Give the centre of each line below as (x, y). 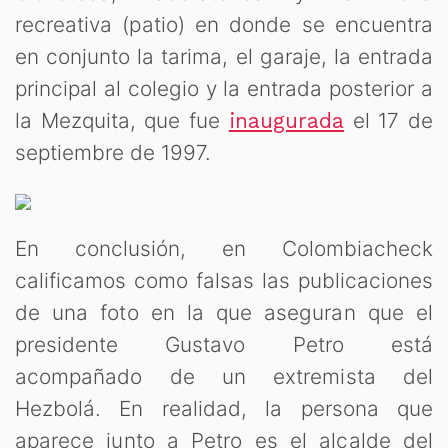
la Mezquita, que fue (122, 121)
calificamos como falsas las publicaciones (224, 281)
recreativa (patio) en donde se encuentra (224, 25)
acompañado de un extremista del (224, 377)
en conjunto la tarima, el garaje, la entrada (224, 57)
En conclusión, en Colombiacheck (224, 249)
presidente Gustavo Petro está (224, 345)
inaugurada (286, 121)
